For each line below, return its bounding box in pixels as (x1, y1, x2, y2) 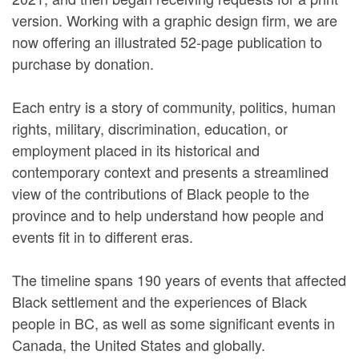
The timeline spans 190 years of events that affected (12, 269, 346, 291)
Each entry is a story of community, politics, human (12, 96, 336, 118)
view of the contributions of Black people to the (12, 183, 309, 204)
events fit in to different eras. (12, 226, 193, 248)
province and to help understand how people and (12, 204, 324, 226)
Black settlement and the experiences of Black (12, 291, 307, 313)
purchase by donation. (12, 53, 154, 75)
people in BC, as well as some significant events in (12, 313, 335, 334)
